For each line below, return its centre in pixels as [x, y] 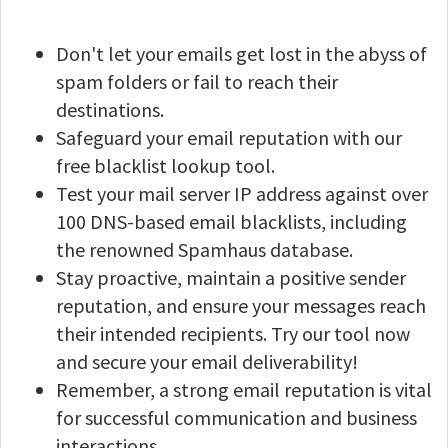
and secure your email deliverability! [207, 361]
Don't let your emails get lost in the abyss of [241, 53]
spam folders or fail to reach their [197, 81]
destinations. [110, 109]
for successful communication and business [236, 417]
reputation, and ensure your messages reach [241, 305]
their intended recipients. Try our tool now [233, 333]
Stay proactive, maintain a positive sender [231, 277]
